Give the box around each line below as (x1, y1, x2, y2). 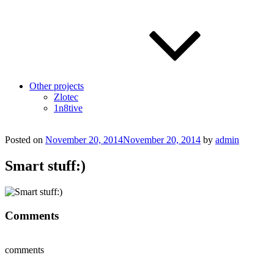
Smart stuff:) (5, 157, 86, 174)
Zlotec (54, 92, 78, 102)
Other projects (29, 81, 84, 91)
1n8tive (54, 103, 83, 113)
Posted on (5, 135, 43, 145)
